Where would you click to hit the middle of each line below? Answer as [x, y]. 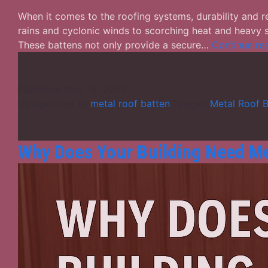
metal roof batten [130, 103]
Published [41, 89]
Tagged [191, 103]
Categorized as [54, 103]
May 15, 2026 [95, 89]
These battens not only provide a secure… [115, 45]
